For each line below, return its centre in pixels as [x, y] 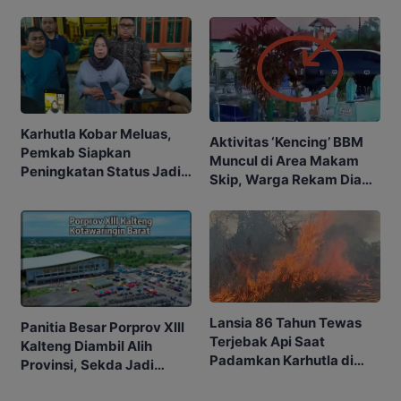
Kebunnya [242, 380]
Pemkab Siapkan [76, 152]
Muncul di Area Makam [284, 160]
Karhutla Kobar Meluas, [96, 133]
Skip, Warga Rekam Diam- [295, 179]
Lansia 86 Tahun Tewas [286, 323]
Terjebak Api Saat [267, 342]
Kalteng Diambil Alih [86, 346]
